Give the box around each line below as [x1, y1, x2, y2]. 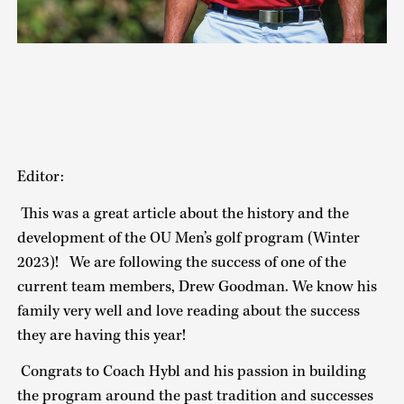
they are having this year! [16, 325, 193, 345]
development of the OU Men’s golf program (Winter [16, 227, 360, 248]
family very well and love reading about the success [16, 300, 360, 321]
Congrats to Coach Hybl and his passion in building [16, 362, 366, 382]
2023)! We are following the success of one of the [16, 252, 346, 272]
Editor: [16, 167, 64, 188]
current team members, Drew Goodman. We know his [16, 276, 377, 297]
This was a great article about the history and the [16, 203, 349, 224]
